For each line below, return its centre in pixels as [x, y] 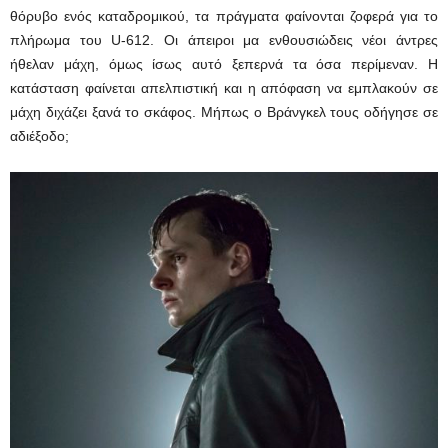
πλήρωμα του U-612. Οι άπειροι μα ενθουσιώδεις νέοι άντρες [224, 40]
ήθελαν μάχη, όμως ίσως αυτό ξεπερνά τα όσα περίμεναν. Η [224, 64]
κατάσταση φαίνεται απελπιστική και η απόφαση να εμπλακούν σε [224, 88]
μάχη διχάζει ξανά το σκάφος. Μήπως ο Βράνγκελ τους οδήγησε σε [224, 112]
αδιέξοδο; [39, 136]
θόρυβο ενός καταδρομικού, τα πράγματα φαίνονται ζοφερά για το [224, 16]
